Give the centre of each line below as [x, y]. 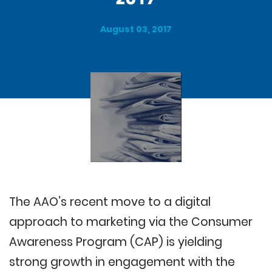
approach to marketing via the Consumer [131, 222]
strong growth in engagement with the [122, 262]
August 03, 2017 [136, 29]
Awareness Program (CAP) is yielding [116, 242]
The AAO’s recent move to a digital [110, 202]
